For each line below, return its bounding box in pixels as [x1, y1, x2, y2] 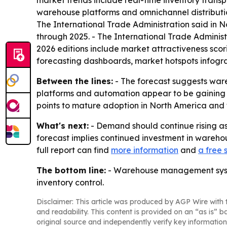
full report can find [36, 145, 111, 155]
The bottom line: [36, 165, 106, 175]
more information [111, 145, 178, 155]
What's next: [36, 121, 89, 131]
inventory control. [36, 177, 104, 187]
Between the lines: [36, 76, 113, 86]
